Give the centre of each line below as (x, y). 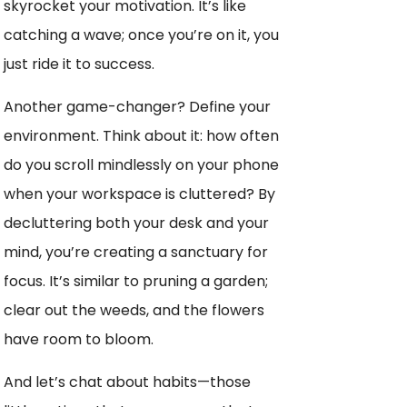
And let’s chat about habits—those (127, 382)
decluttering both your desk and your (136, 223)
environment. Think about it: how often (141, 135)
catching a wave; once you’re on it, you (141, 35)
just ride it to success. (79, 64)
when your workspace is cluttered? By (139, 194)
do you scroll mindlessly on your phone (141, 164)
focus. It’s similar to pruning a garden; (136, 281)
